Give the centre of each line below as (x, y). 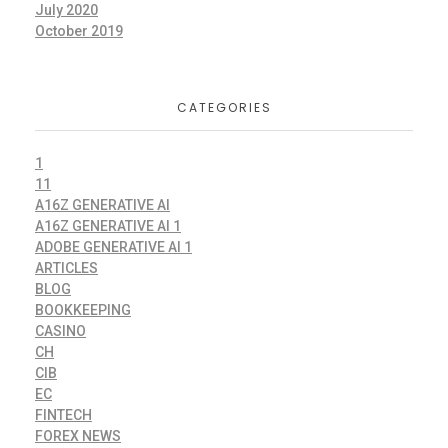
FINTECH (63, 415)
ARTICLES (66, 268)
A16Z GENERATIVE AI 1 (108, 226)
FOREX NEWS (78, 436)
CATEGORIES (224, 107)
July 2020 (66, 10)
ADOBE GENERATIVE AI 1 (113, 247)
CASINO (60, 331)
